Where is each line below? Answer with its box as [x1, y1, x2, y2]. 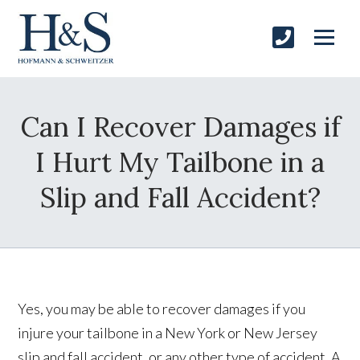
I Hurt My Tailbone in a [35, 145, 325, 180]
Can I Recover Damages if [19, 109, 341, 145]
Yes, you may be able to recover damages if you [18, 300, 306, 318]
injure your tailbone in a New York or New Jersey [18, 324, 318, 342]
